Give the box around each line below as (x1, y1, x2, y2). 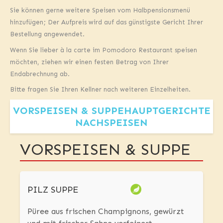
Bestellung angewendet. (10, 30, 85, 38)
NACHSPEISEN (75, 116, 148, 128)
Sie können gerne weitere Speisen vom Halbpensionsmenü (10, 6, 190, 14)
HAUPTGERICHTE (123, 104, 211, 116)
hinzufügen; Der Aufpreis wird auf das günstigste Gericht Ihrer (10, 18, 203, 26)
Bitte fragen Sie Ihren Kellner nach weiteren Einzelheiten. (10, 86, 191, 94)
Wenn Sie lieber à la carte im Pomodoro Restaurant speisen (10, 46, 197, 54)
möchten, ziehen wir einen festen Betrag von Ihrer (10, 58, 169, 66)
